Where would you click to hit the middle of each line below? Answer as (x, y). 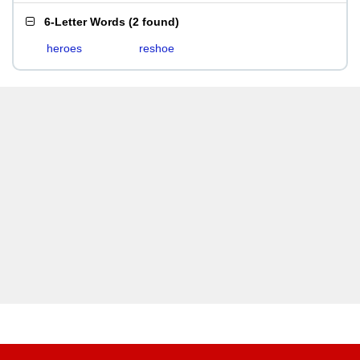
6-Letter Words (85, 22)
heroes (64, 48)
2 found (154, 22)
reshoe (156, 48)
